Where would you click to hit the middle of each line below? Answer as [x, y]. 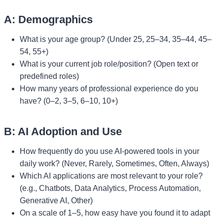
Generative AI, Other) [56, 200]
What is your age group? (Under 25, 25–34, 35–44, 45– [116, 39]
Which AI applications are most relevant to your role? [111, 176]
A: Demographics [48, 19]
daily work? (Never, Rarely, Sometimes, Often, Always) [114, 163]
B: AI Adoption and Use [63, 131]
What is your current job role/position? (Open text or [109, 64]
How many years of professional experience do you [109, 88]
